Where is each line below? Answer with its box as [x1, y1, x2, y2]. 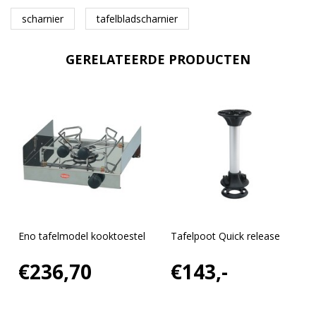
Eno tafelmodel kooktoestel [18, 229, 145, 243]
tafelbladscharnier [97, 11, 178, 25]
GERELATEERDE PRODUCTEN [66, 50, 250, 68]
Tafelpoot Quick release [171, 229, 280, 243]
